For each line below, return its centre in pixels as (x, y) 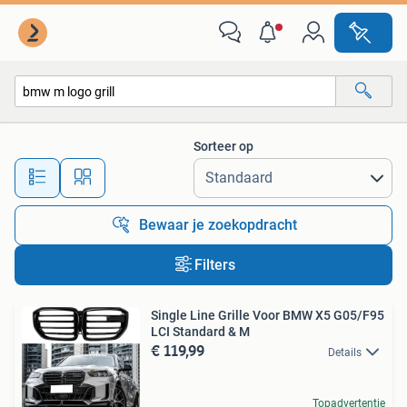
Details (345, 352)
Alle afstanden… (191, 169)
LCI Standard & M (200, 332)
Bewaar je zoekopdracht (218, 225)
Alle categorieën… (82, 130)
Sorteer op (223, 146)
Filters (214, 265)
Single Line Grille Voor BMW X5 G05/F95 (268, 315)
